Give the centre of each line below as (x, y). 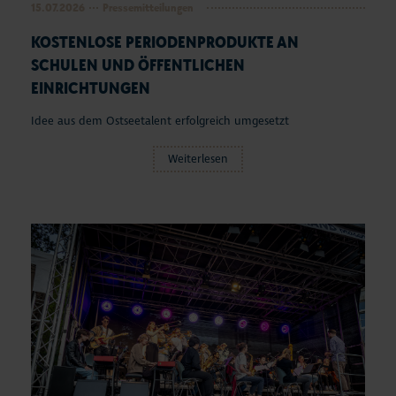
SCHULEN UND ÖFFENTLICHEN (138, 65)
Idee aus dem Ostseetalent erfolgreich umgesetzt (160, 122)
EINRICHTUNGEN (91, 88)
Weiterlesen (198, 160)
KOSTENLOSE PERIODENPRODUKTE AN (165, 42)
